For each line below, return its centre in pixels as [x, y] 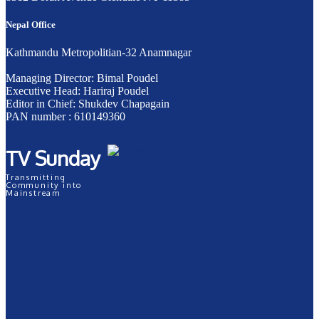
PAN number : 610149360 [66, 117]
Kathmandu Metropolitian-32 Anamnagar [99, 53]
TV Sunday [53, 158]
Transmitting [36, 178]
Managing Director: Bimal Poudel [82, 78]
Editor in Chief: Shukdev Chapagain [88, 104]
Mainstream [33, 193]
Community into [44, 185]
